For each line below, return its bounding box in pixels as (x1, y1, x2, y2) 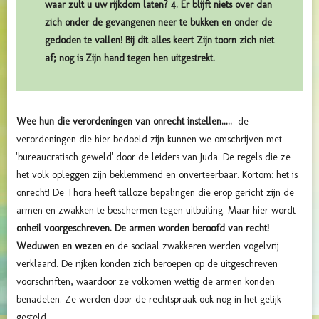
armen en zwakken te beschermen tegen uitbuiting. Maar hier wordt (16, 204, 296, 217)
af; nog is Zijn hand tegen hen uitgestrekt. (45, 52, 215, 65)
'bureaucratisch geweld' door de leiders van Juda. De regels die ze (16, 151, 291, 164)
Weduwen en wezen (16, 240, 105, 253)
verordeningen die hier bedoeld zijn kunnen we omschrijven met (16, 133, 282, 146)
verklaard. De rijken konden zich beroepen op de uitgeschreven (16, 258, 278, 271)
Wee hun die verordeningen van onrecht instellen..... (16, 115, 238, 128)
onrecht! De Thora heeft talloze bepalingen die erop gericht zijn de (16, 187, 294, 199)
